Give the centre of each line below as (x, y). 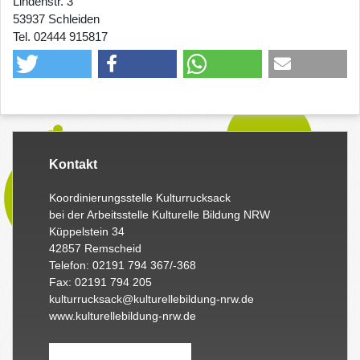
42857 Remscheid (95, 248)
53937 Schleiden (56, 18)
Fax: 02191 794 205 (100, 282)
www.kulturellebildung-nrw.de (123, 315)
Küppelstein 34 (87, 231)
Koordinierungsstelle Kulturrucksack (141, 197)
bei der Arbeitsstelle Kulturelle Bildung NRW (160, 214)
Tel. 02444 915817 (60, 36)
